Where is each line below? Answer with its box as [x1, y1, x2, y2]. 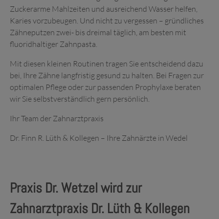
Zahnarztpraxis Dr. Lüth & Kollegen [10, 200, 190, 217]
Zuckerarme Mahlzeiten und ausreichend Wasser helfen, [10, 4, 197, 14]
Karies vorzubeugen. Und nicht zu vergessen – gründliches [10, 16, 204, 25]
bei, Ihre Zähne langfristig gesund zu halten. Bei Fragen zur [10, 70, 204, 80]
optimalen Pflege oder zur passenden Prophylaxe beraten [10, 82, 201, 92]
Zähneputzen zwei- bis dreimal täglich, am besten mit [10, 27, 186, 37]
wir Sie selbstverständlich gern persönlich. [10, 94, 150, 104]
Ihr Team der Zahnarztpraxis [10, 113, 104, 123]
